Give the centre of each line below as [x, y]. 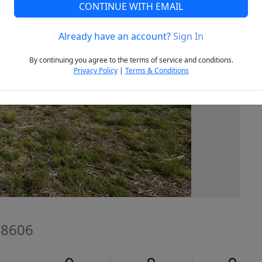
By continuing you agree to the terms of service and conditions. [131, 60]
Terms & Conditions [157, 71]
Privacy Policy [95, 71]
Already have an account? [116, 37]
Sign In [188, 37]
